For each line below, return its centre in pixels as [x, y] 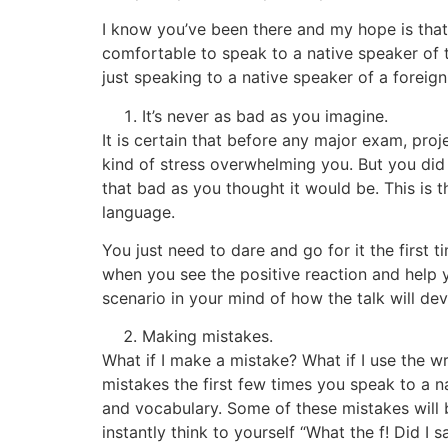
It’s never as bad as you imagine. [265, 115]
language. [138, 211]
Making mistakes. [207, 336]
